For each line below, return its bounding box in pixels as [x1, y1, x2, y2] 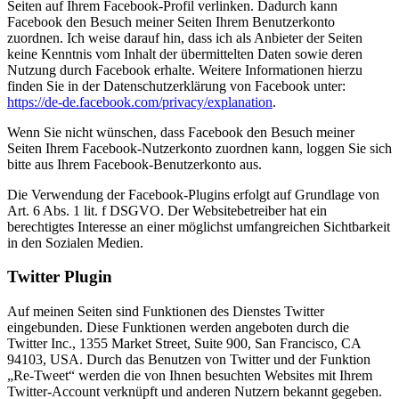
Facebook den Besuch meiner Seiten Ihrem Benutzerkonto [7, 13, 335, 29]
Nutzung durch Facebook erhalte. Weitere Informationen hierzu [7, 61, 362, 77]
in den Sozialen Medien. [7, 234, 143, 250]
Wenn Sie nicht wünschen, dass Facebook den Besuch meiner [7, 124, 354, 140]
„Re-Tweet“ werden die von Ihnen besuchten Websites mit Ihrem [7, 368, 372, 384]
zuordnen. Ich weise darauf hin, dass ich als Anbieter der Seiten [7, 29, 362, 45]
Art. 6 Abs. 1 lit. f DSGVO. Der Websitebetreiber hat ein [7, 202, 327, 218]
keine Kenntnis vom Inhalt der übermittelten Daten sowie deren [7, 45, 362, 61]
